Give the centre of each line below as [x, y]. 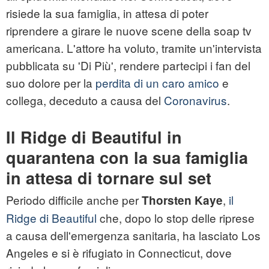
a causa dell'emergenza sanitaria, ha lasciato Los [133, 235]
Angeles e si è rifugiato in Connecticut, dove [119, 253]
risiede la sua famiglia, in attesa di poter [107, 13]
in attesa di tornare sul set [109, 178]
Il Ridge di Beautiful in [94, 137]
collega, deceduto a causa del [85, 100]
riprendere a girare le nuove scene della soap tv [129, 31]
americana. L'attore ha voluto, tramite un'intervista [134, 48]
